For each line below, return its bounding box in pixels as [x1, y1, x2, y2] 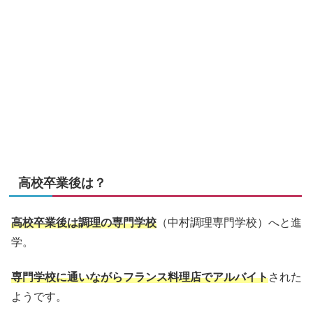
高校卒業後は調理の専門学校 [11, 216, 156, 228]
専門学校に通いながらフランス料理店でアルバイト [11, 271, 268, 284]
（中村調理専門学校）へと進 [156, 216, 302, 228]
